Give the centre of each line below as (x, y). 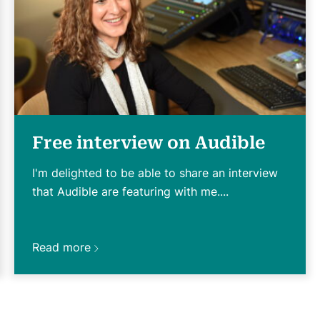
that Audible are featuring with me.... (130, 191)
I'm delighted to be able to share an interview (155, 172)
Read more (61, 247)
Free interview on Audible (149, 142)
